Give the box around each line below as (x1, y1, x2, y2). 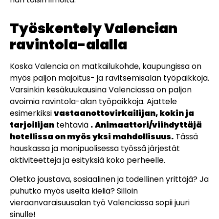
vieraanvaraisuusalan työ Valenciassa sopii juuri (10, 197, 190, 208)
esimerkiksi (10, 108, 54, 119)
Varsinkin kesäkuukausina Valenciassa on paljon (10, 84, 192, 96)
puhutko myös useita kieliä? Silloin (10, 185, 138, 197)
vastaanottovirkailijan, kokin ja (54, 108, 194, 119)
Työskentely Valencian (10, 19, 177, 39)
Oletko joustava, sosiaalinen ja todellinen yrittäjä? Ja (10, 173, 209, 185)
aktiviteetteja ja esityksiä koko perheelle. (10, 154, 165, 166)
